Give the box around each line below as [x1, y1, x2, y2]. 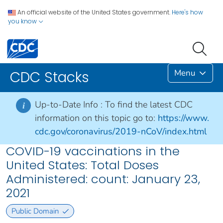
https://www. [158, 112, 209, 124]
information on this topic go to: [35, 112, 155, 124]
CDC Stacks [10, 68, 89, 88]
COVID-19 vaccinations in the [6, 143, 180, 160]
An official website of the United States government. [17, 8, 170, 16]
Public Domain [11, 206, 59, 216]
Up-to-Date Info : [35, 99, 105, 111]
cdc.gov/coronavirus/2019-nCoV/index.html [35, 125, 207, 138]
